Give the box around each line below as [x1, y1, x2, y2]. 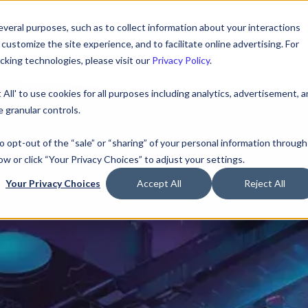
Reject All [244, 177, 285, 190]
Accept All [136, 177, 181, 190]
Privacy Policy [152, 54, 210, 66]
